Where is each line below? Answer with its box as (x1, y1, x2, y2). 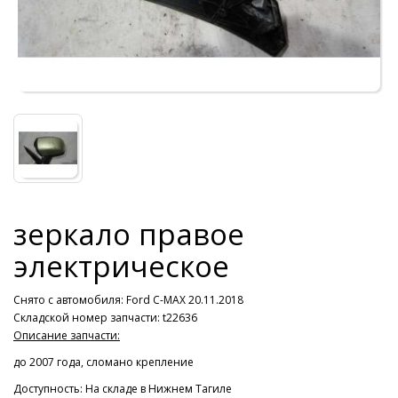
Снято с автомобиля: (13, 292, 126, 308)
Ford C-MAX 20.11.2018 (126, 292, 243, 308)
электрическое (13, 246, 229, 287)
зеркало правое (13, 214, 244, 255)
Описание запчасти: (13, 328, 120, 344)
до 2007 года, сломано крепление (13, 354, 194, 370)
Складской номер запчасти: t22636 (13, 310, 197, 326)
